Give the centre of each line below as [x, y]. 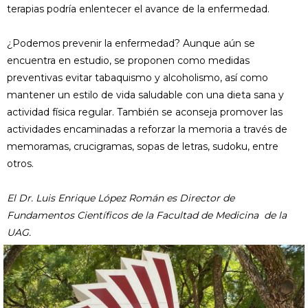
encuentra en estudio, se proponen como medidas [128, 60]
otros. [20, 163]
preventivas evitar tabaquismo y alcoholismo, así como [137, 77]
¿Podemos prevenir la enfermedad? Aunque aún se [131, 43]
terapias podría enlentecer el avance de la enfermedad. [138, 9]
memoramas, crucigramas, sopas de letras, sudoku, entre [143, 146]
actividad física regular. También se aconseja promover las [145, 112]
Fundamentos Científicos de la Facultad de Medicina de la [147, 215]
